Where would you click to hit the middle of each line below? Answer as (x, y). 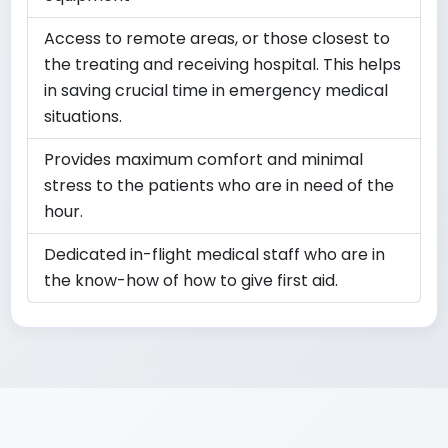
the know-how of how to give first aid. (191, 280)
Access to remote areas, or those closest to (217, 38)
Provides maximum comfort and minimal (203, 159)
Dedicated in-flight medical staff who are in (214, 254)
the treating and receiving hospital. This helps (222, 64)
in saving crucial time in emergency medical (216, 90)
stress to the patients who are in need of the (219, 185)
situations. (83, 116)
